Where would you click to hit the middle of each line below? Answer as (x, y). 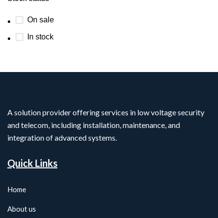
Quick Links (32, 163)
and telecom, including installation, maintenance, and (94, 125)
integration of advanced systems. (62, 138)
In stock (40, 37)
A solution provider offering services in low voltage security (106, 112)
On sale (41, 20)
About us (22, 209)
